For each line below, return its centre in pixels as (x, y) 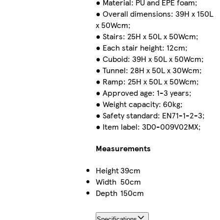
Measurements (123, 148)
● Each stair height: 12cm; (141, 48)
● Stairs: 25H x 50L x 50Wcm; (147, 36)
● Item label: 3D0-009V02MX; (148, 127)
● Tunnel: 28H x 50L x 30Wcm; (149, 70)
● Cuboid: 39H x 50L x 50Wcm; (150, 59)
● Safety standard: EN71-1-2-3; (150, 115)
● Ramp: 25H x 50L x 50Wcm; (147, 82)
